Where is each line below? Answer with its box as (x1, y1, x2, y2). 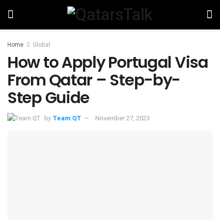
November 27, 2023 (95, 113, 150, 123)
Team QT (53, 113, 81, 123)
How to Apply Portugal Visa (7, 51, 208, 73)
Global (33, 40, 50, 49)
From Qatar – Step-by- (7, 69, 181, 91)
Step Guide (7, 86, 90, 109)
